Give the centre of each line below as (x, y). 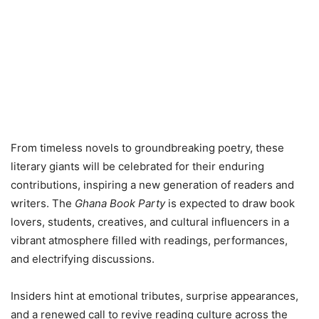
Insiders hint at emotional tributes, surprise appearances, (155, 296)
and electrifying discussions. (83, 259)
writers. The (43, 204)
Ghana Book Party (120, 204)
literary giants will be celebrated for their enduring (137, 167)
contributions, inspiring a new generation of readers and (152, 185)
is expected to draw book (230, 204)
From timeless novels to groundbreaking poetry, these (147, 148)
